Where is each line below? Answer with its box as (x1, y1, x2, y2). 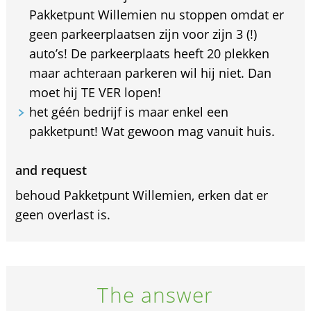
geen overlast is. (15, 206, 110, 224)
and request (15, 162, 87, 179)
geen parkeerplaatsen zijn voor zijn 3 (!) (28, 26, 257, 43)
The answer (97, 280, 214, 310)
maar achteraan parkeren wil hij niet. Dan (28, 65, 271, 82)
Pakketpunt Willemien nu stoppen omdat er (28, 6, 284, 24)
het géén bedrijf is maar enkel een (28, 103, 228, 121)
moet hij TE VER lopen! (28, 84, 161, 101)
